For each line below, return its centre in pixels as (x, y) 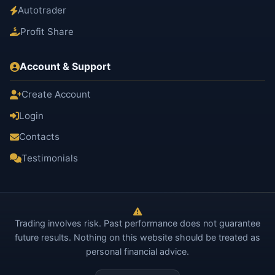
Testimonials (50, 158)
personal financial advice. (137, 252)
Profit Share (47, 31)
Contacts (39, 137)
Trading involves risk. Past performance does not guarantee (137, 223)
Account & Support (65, 67)
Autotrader (42, 10)
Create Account (56, 95)
